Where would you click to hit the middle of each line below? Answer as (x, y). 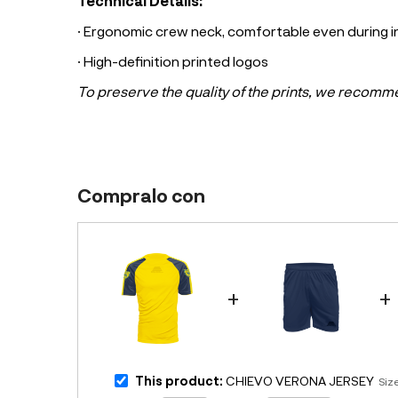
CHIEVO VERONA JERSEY (298, 381)
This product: (179, 381)
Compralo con (141, 195)
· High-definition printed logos (173, 61)
